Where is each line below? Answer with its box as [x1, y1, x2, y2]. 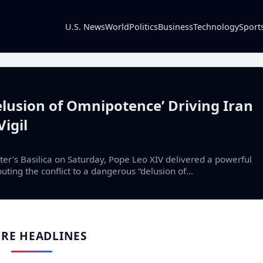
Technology [193, 21, 239, 32]
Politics [129, 21, 158, 32]
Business [158, 21, 193, 32]
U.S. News [65, 21, 105, 32]
